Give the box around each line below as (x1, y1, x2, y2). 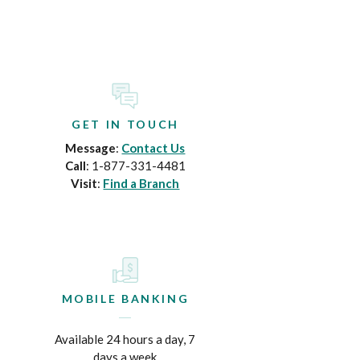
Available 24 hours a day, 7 (55, 331, 196, 346)
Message (65, 140, 117, 155)
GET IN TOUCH (72, 117, 179, 131)
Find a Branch (103, 175, 180, 190)
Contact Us (121, 140, 186, 155)
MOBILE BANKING (61, 291, 190, 305)
